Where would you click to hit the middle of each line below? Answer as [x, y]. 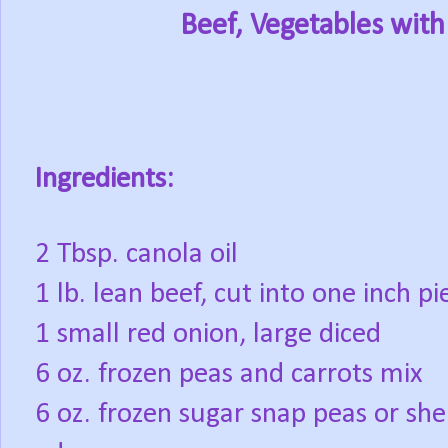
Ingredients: [104, 179]
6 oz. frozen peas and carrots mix [229, 374]
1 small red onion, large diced [208, 334]
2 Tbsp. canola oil [136, 254]
